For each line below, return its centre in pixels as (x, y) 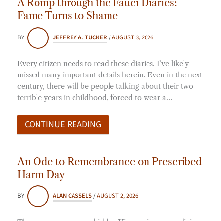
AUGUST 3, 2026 (133, 37)
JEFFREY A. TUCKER (80, 37)
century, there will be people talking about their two (105, 86)
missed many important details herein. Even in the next (110, 75)
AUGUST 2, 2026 (117, 196)
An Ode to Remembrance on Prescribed (110, 162)
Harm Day (41, 174)
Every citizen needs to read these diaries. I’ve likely (103, 63)
